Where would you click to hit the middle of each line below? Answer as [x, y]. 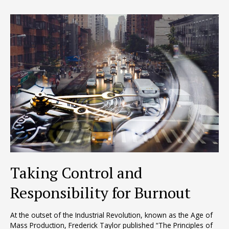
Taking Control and [76, 173]
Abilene [22, 17]
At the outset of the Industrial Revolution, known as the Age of [111, 215]
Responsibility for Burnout [100, 193]
